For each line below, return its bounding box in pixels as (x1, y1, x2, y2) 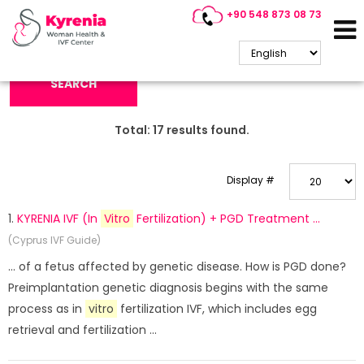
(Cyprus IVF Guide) (8, 233, 101, 247)
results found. (164, 122, 249, 138)
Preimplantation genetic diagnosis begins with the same (8, 279, 328, 296)
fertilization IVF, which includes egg (117, 301, 317, 317)
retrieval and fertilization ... (8, 322, 157, 338)
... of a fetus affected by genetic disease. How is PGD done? (8, 258, 346, 275)
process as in (8, 301, 85, 317)
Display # (227, 173, 275, 187)
